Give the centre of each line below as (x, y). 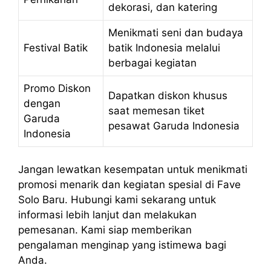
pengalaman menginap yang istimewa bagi (122, 245)
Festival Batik (56, 47)
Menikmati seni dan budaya (176, 32)
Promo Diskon (57, 88)
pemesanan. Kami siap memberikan (105, 230)
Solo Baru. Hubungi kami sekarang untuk (117, 200)
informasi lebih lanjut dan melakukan (107, 215)
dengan (42, 103)
